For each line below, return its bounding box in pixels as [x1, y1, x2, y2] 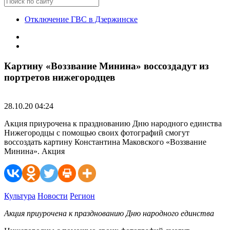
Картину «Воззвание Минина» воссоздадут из [4, 60, 209, 71]
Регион [70, 191, 95, 201]
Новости [37, 191, 68, 201]
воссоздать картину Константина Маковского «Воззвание [4, 138, 206, 147]
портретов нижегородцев [4, 71, 115, 83]
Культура [4, 191, 35, 201]
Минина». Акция [4, 147, 65, 156]
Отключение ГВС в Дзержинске [25, 15, 138, 24]
